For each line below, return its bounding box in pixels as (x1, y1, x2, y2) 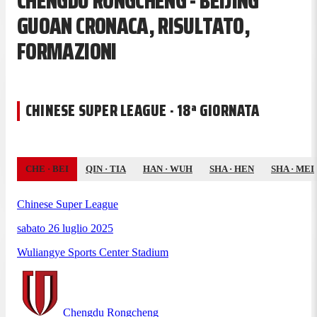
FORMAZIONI (17, 34, 117, 70)
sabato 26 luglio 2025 (17, 221, 113, 234)
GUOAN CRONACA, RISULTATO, (17, 8, 250, 45)
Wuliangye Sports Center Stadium (17, 246, 168, 258)
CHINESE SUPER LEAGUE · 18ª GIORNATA (25, 98, 260, 123)
